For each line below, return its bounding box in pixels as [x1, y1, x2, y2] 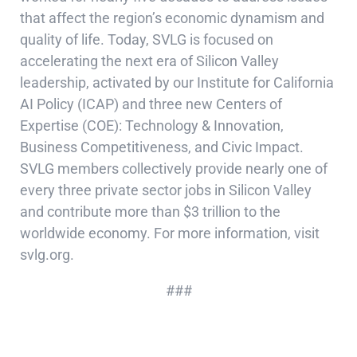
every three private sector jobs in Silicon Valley [20, 182, 312, 198]
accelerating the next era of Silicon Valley [20, 53, 279, 69]
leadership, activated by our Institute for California [20, 74, 334, 91]
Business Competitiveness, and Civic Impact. [20, 139, 304, 155]
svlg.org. [20, 246, 74, 263]
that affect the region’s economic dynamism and [20, 10, 324, 26]
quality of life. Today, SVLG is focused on [20, 31, 273, 48]
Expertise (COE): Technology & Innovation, [20, 117, 284, 134]
